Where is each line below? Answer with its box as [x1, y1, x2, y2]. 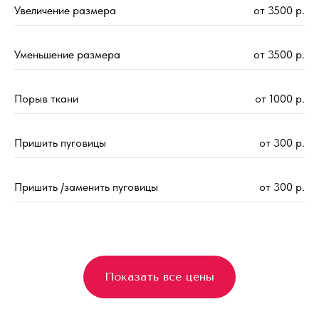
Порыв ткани [14, 92, 78, 106]
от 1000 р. [255, 92, 305, 106]
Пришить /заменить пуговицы [14, 180, 158, 194]
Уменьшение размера [14, 48, 120, 62]
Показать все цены [105, 269, 214, 283]
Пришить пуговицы [14, 136, 106, 150]
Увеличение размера [14, 4, 116, 18]
